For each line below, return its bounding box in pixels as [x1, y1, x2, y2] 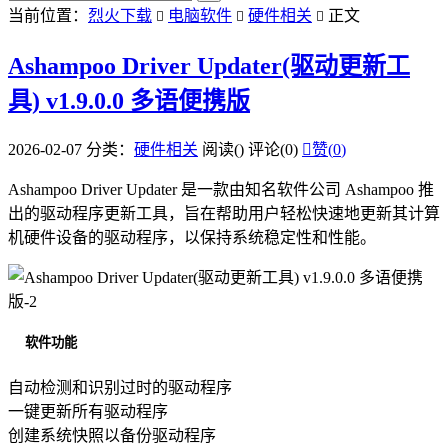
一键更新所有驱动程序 [8, 403, 168, 421]
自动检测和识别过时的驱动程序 [8, 379, 232, 397]
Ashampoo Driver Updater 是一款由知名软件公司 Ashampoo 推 [8, 180, 434, 198]
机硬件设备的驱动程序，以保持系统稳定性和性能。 [8, 228, 376, 246]
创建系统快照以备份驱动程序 [8, 427, 216, 445]
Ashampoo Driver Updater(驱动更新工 [8, 52, 410, 79]
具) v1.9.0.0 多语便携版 [8, 87, 250, 114]
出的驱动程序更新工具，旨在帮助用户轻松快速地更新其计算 [8, 204, 440, 222]
